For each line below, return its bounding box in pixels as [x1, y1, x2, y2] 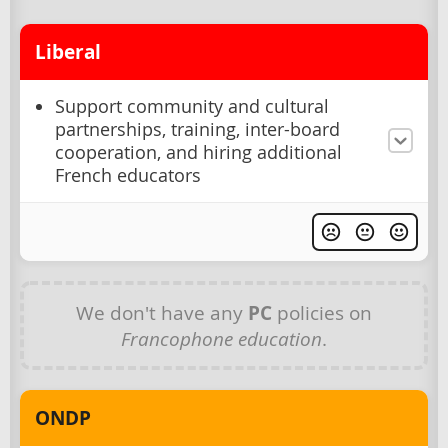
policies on [272, 299, 372, 325]
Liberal [35, 38, 101, 65]
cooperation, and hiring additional [55, 140, 342, 164]
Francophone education [121, 325, 322, 351]
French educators [55, 163, 201, 187]
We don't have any [76, 299, 248, 325]
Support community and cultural [55, 94, 329, 118]
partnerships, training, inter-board [55, 117, 340, 141]
